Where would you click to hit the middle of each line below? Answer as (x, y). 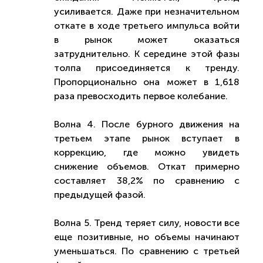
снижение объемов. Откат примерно (147, 166)
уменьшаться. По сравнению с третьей (147, 251)
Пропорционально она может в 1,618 (147, 82)
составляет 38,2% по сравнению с (147, 181)
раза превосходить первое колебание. (142, 96)
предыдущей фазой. (100, 195)
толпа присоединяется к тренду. (147, 68)
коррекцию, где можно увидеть (147, 152)
